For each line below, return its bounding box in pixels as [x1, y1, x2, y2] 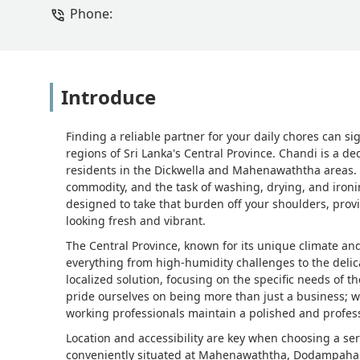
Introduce [61, 84, 156, 111]
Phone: [70, 5, 112, 23]
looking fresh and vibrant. [66, 213, 206, 229]
